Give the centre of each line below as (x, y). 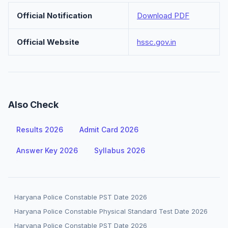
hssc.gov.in (156, 42)
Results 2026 (40, 130)
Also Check (33, 105)
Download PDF (163, 16)
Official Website (48, 42)
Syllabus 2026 (120, 150)
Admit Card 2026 (109, 130)
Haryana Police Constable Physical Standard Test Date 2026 (111, 211)
